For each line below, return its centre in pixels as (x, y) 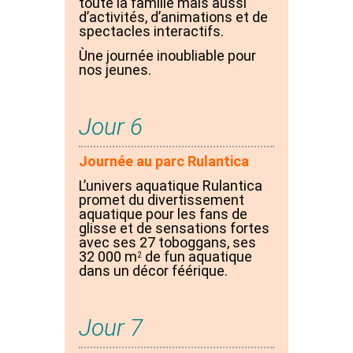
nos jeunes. (115, 69)
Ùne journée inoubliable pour (167, 55)
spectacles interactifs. (151, 32)
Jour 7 (111, 328)
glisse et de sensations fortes (174, 228)
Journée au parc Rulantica (165, 162)
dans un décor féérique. (153, 270)
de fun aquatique (197, 256)
